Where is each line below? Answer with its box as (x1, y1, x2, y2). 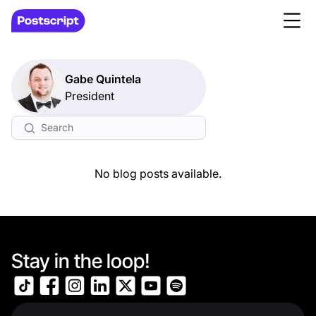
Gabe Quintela (65, 72, 141, 86)
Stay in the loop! (11, 249, 150, 273)
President (65, 89, 114, 103)
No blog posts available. (95, 166, 221, 181)
